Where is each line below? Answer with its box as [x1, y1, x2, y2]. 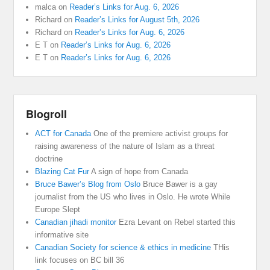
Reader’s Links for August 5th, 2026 [75, 15, 200, 25]
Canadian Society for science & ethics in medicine [35, 243, 212, 253]
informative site [35, 230, 89, 240]
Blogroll [26, 106, 67, 122]
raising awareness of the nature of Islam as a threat [35, 142, 215, 151]
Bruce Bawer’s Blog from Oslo [35, 180, 141, 189]
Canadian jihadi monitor [35, 218, 117, 227]
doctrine [35, 154, 63, 164]
